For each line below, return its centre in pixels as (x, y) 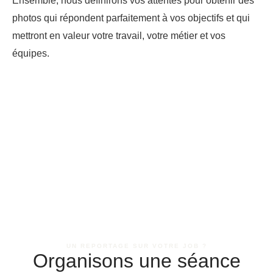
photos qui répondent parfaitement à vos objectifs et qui (131, 17)
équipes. (32, 53)
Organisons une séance (136, 261)
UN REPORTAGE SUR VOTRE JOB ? (136, 246)
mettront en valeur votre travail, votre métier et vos (119, 35)
